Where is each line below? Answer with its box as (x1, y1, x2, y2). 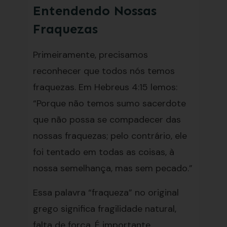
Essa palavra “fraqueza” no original (32, 186, 179, 199)
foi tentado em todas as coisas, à (32, 146, 174, 158)
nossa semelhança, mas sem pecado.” (32, 162, 193, 174)
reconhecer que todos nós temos (32, 65, 175, 77)
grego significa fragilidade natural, (32, 203, 176, 215)
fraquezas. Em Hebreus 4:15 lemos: (32, 81, 177, 93)
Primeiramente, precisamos (32, 49, 148, 61)
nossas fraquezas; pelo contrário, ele (32, 130, 187, 142)
